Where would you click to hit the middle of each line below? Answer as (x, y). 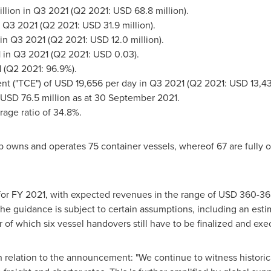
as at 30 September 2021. (135, 97)
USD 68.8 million (148, 10)
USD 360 (237, 194)
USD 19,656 (78, 83)
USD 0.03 (113, 54)
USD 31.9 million (116, 25)
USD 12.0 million (124, 39)
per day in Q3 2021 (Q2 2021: (166, 83)
